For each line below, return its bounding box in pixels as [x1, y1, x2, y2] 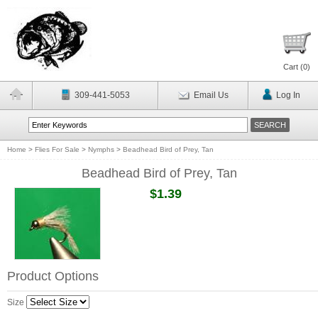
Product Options [7, 269, 99, 283]
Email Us [193, 90, 229, 100]
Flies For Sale [35, 146, 79, 153]
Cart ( [283, 62, 303, 71]
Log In [275, 90, 300, 100]
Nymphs [88, 146, 114, 153]
